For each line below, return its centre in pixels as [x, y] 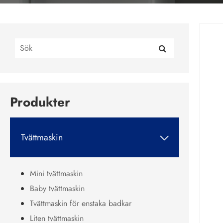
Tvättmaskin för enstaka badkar [81, 204]
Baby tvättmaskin [57, 189]
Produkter [40, 102]
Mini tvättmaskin [56, 174]
